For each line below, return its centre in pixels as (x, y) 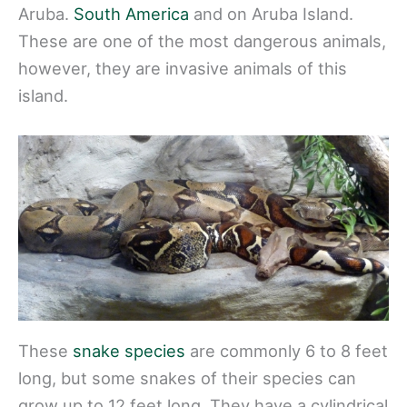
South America (131, 13)
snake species (129, 351)
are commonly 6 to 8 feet (287, 351)
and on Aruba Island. (271, 13)
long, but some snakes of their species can (187, 378)
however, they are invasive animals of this (183, 68)
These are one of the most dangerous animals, (202, 40)
